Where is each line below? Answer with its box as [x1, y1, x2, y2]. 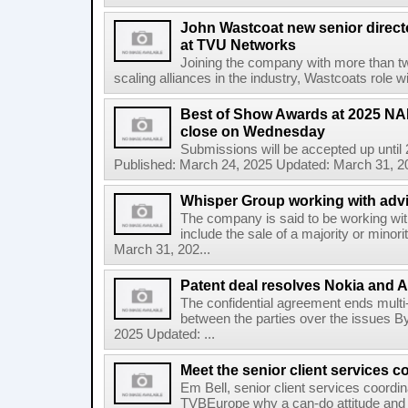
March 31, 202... [114, 242, 210, 257]
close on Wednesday [180, 123, 325, 139]
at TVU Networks [180, 36, 296, 53]
